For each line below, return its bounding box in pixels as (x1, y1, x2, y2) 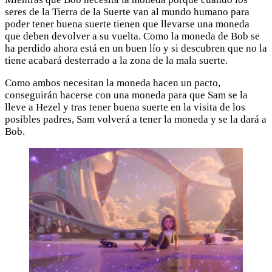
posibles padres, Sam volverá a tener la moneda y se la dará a (5, 114, 267, 126)
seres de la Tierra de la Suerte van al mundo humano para (5, 6, 250, 18)
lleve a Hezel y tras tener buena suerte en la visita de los (5, 101, 245, 114)
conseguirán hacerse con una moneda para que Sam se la (5, 89, 248, 101)
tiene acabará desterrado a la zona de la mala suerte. (5, 55, 228, 67)
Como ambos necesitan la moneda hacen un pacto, (5, 77, 220, 89)
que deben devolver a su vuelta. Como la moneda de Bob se (5, 30, 260, 42)
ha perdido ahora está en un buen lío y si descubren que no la (5, 42, 267, 55)
